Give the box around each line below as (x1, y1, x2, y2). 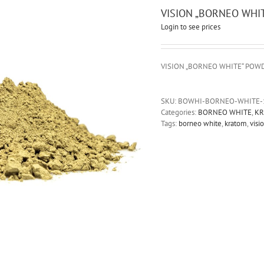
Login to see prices (160, 22, 220, 32)
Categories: (160, 107, 198, 117)
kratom (224, 118, 247, 128)
